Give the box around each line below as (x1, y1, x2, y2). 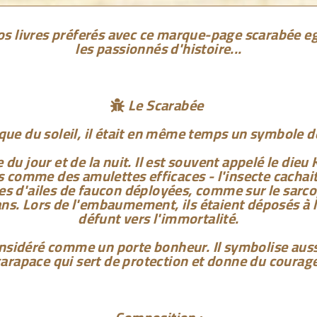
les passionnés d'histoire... (75, 35, 242, 62)
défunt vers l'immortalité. (78, 205, 239, 232)
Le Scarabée (125, 92, 207, 119)
